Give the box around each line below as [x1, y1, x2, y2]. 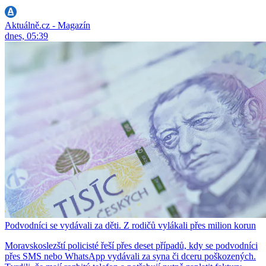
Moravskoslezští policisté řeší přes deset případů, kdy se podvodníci [5, 240, 258, 251]
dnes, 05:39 [5, 31, 48, 41]
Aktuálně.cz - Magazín [5, 20, 90, 30]
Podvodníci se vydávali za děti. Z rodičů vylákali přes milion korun [5, 220, 256, 230]
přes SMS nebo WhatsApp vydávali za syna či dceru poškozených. [5, 251, 256, 261]
